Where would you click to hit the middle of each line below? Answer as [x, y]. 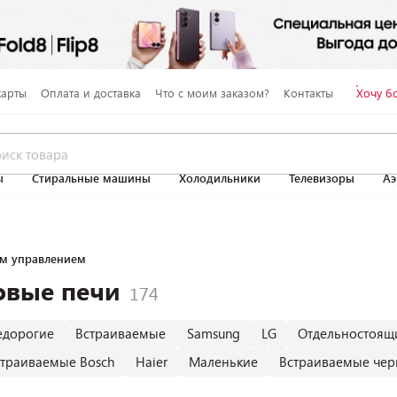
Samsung [214, 333]
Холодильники [220, 178]
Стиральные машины [91, 178]
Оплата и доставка [90, 93]
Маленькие [223, 362]
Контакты [308, 93]
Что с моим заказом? [212, 93]
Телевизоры [322, 178]
